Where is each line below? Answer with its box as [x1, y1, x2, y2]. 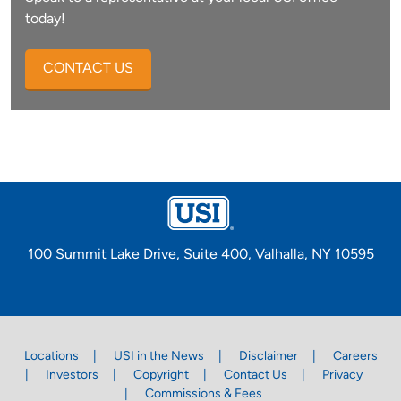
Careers [332, 349, 378, 363]
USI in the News [113, 349, 204, 363]
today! [25, 13, 65, 27]
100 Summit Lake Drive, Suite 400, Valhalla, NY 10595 [27, 247, 374, 262]
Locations [23, 349, 79, 363]
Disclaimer [238, 349, 298, 363]
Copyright [132, 368, 189, 382]
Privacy [321, 368, 363, 382]
